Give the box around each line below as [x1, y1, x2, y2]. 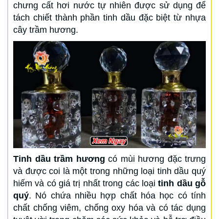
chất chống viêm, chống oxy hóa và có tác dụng [13, 202, 206, 213]
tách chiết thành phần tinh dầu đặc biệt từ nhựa [13, 12, 206, 22]
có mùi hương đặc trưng [108, 153, 206, 164]
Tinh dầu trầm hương [13, 153, 108, 164]
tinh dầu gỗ [158, 178, 206, 188]
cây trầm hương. [13, 24, 78, 35]
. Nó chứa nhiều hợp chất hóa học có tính [29, 190, 206, 200]
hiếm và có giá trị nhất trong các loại [13, 178, 158, 188]
